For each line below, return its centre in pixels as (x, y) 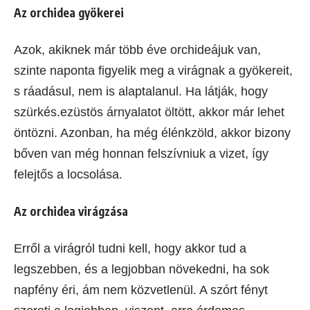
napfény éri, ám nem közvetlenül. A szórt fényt (141, 290)
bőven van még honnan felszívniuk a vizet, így (141, 153)
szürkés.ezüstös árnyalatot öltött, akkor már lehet (149, 112)
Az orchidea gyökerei (69, 12)
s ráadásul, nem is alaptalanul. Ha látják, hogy (141, 91)
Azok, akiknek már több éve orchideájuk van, (137, 49)
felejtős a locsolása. (70, 174)
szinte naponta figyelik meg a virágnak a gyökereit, (153, 70)
